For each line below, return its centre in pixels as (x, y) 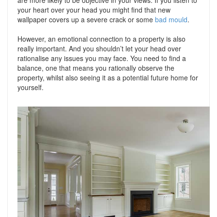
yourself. (31, 87)
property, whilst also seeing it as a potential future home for (108, 77)
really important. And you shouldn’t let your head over (99, 48)
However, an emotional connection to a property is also (101, 39)
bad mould (171, 19)
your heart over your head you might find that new (94, 10)
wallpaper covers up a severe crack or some (86, 19)
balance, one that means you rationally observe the (96, 68)
